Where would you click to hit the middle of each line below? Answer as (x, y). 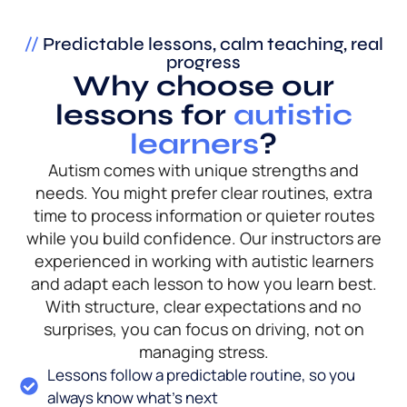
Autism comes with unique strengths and (203, 170)
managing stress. (203, 352)
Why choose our (203, 86)
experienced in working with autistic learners (203, 261)
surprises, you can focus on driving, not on (203, 329)
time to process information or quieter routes (203, 216)
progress (203, 63)
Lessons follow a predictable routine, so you (202, 375)
